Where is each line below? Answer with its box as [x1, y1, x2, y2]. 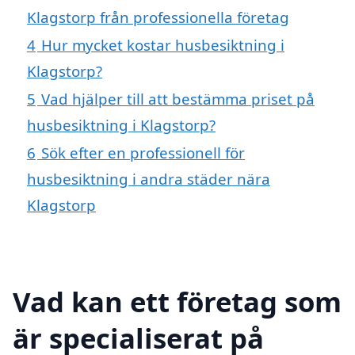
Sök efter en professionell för [41, 142, 245, 162]
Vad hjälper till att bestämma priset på [41, 88, 315, 109]
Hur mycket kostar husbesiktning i [41, 34, 284, 55]
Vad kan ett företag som [13, 282, 342, 320]
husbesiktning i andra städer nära [27, 168, 270, 189]
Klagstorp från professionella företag [27, 6, 289, 27]
